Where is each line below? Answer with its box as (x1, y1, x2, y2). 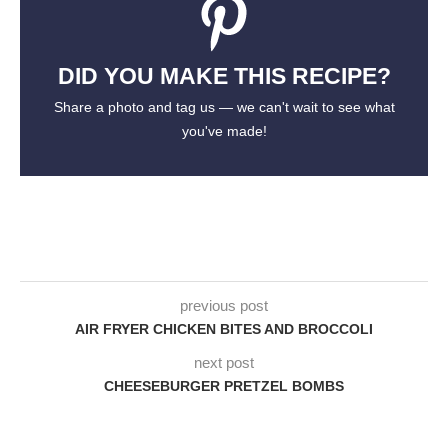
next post (194, 354, 254, 372)
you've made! (181, 124, 267, 140)
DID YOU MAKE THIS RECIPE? (57, 63, 391, 89)
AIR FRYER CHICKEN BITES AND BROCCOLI (75, 321, 373, 338)
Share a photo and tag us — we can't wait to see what (53, 100, 395, 116)
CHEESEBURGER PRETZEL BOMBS (104, 378, 344, 395)
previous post (180, 297, 268, 315)
